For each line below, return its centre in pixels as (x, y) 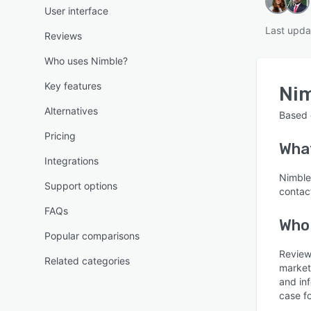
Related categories (87, 261)
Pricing (60, 136)
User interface (76, 11)
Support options (81, 186)
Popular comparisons (92, 236)
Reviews (63, 36)
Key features (73, 86)
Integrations (72, 161)
